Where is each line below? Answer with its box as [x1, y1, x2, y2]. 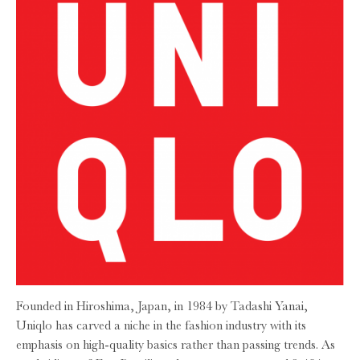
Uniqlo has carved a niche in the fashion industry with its [16, 317, 306, 333]
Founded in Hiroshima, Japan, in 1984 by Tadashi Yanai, [16, 298, 308, 313]
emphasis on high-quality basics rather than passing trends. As [16, 337, 335, 352]
